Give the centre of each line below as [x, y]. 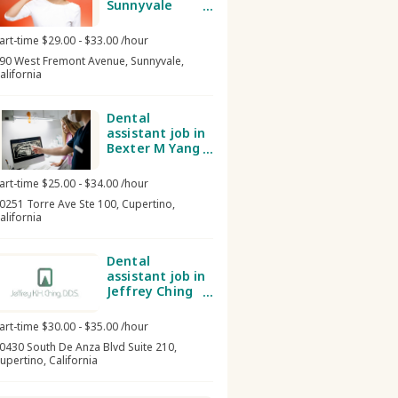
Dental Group [150, 20]
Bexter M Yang [154, 148]
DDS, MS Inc [144, 163]
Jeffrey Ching [150, 291]
